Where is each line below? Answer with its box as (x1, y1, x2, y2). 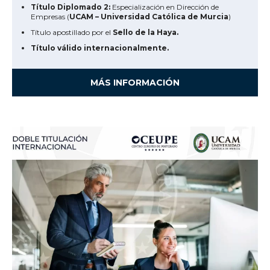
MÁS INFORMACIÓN (90, 77, 180, 89)
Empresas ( (31, 12, 69, 22)
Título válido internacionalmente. (31, 43, 169, 53)
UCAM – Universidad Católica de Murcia (69, 12, 228, 22)
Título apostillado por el (31, 28, 113, 37)
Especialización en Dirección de (110, 2, 219, 12)
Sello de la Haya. (113, 28, 178, 37)
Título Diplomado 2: (31, 2, 110, 12)
